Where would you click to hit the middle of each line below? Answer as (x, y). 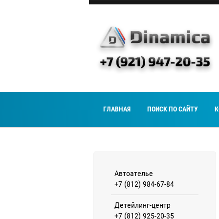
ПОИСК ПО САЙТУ (173, 109)
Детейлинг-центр (142, 205)
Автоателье (134, 173)
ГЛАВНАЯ (117, 109)
